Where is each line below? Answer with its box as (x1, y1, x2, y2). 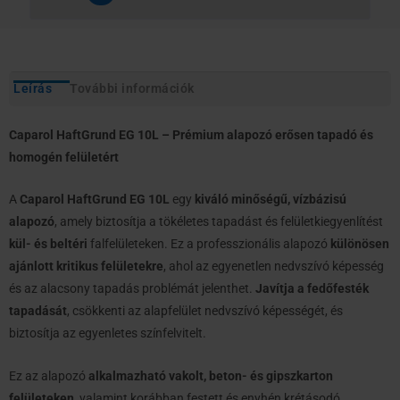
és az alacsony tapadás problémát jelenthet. (9, 281, 255, 296)
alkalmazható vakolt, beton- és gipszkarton (88, 368, 333, 383)
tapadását (9, 304, 67, 319)
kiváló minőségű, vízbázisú (195, 192, 346, 207)
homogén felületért (9, 149, 119, 164)
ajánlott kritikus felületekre (9, 259, 163, 274)
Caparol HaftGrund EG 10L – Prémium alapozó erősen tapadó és (9, 127, 373, 142)
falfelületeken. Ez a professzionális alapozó (87, 237, 330, 252)
